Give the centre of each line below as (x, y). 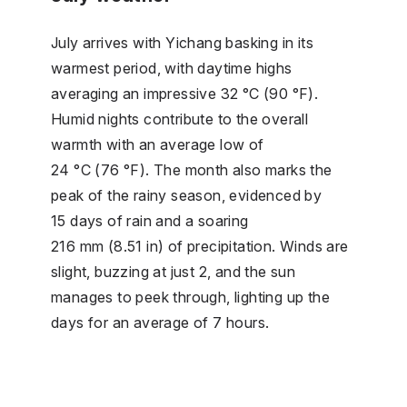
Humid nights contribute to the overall (180, 119)
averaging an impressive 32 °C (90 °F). (185, 93)
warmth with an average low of (158, 144)
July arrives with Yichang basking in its (182, 42)
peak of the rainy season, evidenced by (187, 195)
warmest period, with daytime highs (172, 68)
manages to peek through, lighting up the (190, 297)
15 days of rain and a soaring (150, 220)
